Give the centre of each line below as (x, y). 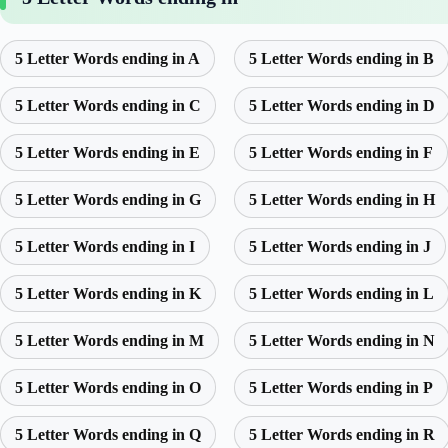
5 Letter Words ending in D (342, 106)
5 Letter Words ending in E (107, 153)
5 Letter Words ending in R (342, 435)
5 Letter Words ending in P (341, 388)
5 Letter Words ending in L (341, 294)
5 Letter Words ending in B (341, 59)
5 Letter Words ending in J (340, 247)
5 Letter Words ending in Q (108, 435)
